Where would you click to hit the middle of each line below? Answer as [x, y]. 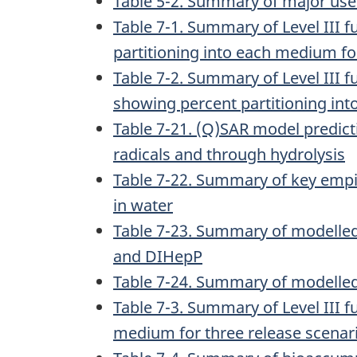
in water [143, 205]
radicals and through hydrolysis [229, 154]
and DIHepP [158, 256]
